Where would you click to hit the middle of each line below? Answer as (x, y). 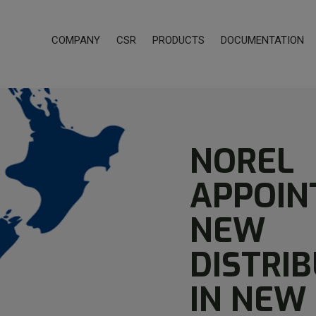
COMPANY (76, 40)
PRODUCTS (178, 40)
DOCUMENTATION (262, 40)
